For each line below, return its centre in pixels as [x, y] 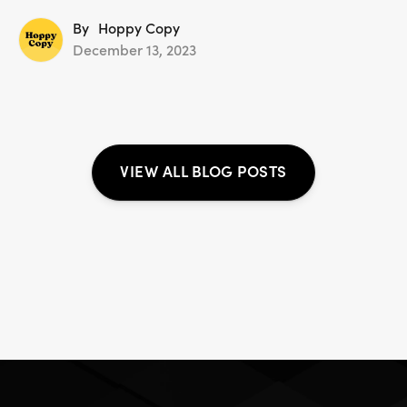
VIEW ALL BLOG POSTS [203, 173]
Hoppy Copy [139, 30]
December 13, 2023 [134, 51]
